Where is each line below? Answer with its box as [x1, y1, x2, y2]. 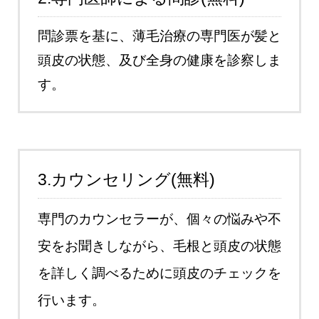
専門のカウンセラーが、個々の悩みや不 [38, 211, 281, 226]
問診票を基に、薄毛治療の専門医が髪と [38, 28, 281, 43]
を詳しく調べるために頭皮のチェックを [38, 265, 281, 281]
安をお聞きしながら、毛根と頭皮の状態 [38, 238, 281, 253]
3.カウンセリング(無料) [38, 169, 215, 189]
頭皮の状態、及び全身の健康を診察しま [38, 52, 281, 68]
